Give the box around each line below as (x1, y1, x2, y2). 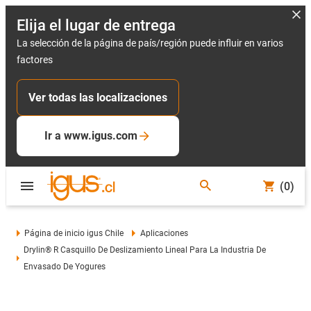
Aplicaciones (140, 228, 188, 238)
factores (17, 54, 53, 65)
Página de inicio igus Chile (24, 228, 124, 238)
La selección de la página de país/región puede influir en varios (17, 37, 283, 49)
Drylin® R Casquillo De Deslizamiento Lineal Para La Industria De (24, 245, 267, 255)
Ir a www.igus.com (44, 129, 137, 142)
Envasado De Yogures (24, 262, 106, 271)
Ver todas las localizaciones (28, 91, 167, 104)
